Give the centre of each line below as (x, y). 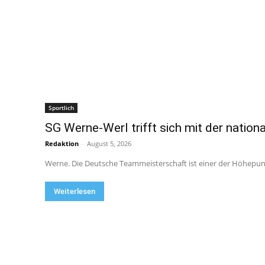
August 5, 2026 (109, 144)
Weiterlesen (75, 192)
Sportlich (61, 108)
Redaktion (62, 144)
